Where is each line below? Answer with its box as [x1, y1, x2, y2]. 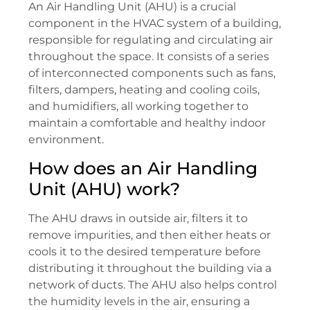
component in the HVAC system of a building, [28, 16, 281, 30]
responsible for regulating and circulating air [28, 33, 273, 46]
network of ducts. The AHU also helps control [28, 278, 277, 292]
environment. [28, 132, 104, 146]
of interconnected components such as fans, [28, 66, 275, 80]
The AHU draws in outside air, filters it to [28, 212, 248, 226]
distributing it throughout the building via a [28, 262, 271, 275]
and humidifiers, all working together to [28, 99, 248, 113]
